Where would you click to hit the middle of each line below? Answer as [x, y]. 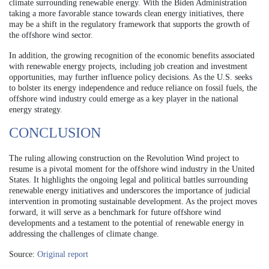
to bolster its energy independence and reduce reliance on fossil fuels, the [133, 88]
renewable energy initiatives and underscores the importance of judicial [130, 190]
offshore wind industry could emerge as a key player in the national [124, 98]
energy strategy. [36, 109]
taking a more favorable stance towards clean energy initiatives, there [126, 13]
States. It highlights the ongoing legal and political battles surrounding [128, 180]
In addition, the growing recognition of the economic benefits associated [132, 55]
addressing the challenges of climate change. [84, 234]
